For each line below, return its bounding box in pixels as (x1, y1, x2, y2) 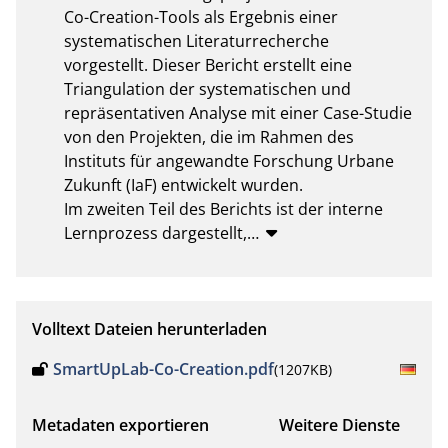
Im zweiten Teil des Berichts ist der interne (64, 197, 383, 220)
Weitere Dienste (279, 413, 400, 436)
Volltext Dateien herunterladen (32, 317, 267, 340)
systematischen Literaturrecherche (64, 29, 329, 52)
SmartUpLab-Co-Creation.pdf (52, 357, 274, 380)
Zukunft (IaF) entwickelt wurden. (64, 173, 307, 196)
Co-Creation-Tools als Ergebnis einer (64, 5, 338, 28)
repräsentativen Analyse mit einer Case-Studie (64, 101, 412, 124)
